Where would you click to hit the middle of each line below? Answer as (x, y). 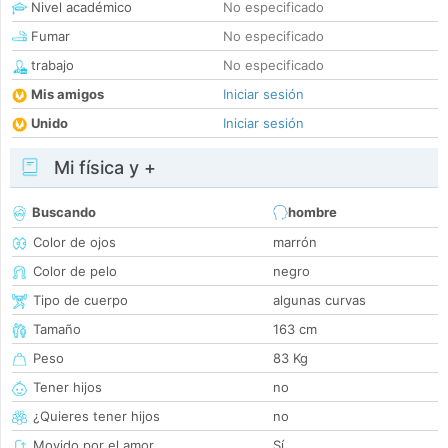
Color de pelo (75, 271)
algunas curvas (319, 300)
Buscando (64, 212)
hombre (312, 212)
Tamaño (57, 329)
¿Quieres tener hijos (96, 416)
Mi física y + (102, 168)
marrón (295, 242)
